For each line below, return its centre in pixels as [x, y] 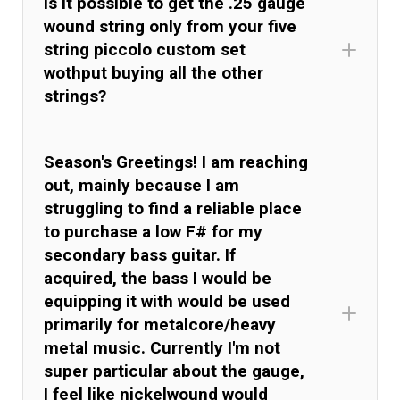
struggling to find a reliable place [173, 208]
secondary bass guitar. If [140, 254]
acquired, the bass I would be [158, 278]
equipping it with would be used [167, 301]
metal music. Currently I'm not [162, 347]
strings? [75, 96]
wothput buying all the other [154, 72]
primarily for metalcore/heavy [160, 324]
